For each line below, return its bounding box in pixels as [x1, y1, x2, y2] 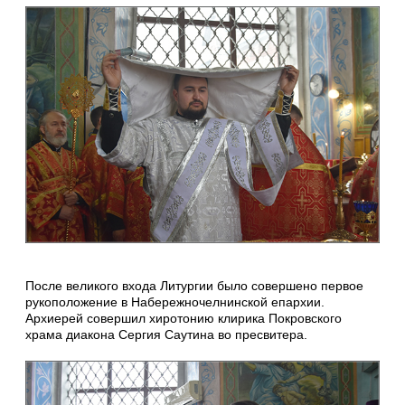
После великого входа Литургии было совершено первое [25, 278, 363, 293]
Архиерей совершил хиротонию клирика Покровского [25, 310, 342, 325]
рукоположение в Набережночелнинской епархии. [25, 294, 325, 309]
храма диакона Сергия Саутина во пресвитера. [25, 326, 307, 342]
